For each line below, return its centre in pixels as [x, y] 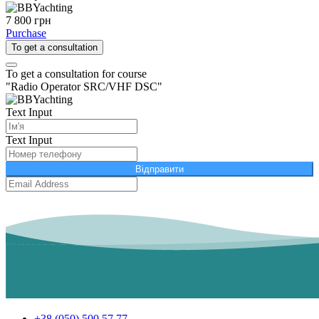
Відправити [159, 169]
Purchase [26, 33]
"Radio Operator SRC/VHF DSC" [84, 86]
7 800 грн [28, 20]
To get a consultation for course [76, 73]
